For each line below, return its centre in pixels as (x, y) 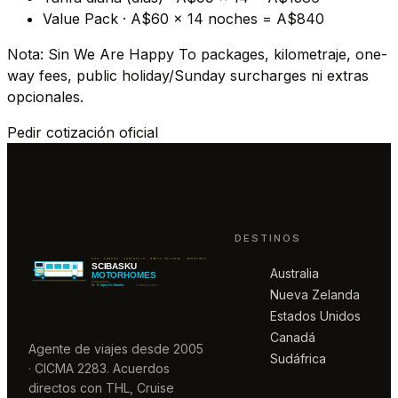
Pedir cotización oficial (83, 133)
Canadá (293, 337)
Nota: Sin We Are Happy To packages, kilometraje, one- (197, 55)
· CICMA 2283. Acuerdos (99, 369)
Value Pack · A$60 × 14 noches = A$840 (183, 19)
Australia (295, 273)
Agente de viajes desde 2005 (116, 349)
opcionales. (45, 97)
